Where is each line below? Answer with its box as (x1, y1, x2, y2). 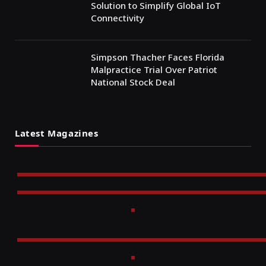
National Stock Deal (91, 75, 175, 88)
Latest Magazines (15, 126, 99, 139)
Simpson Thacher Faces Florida (91, 50, 224, 63)
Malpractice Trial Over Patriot (91, 63, 217, 75)
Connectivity (91, 11, 144, 24)
